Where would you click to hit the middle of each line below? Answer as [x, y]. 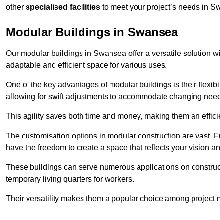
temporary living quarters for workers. [70, 179]
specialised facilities [63, 7]
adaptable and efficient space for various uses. [86, 65]
